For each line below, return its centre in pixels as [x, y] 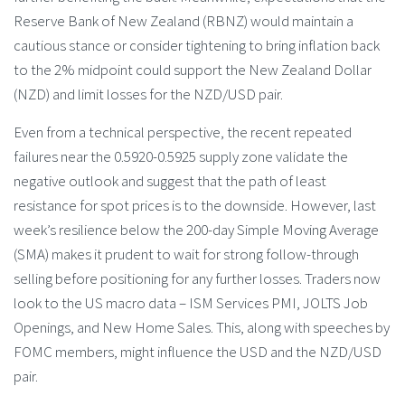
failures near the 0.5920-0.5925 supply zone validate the [181, 156]
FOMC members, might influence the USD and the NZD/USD [198, 351]
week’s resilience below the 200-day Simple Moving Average [196, 229]
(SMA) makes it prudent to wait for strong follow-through [186, 254]
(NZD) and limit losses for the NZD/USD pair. [148, 94]
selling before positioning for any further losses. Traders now [197, 278]
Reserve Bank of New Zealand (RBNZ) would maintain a [184, 20]
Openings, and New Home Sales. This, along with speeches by [202, 327]
